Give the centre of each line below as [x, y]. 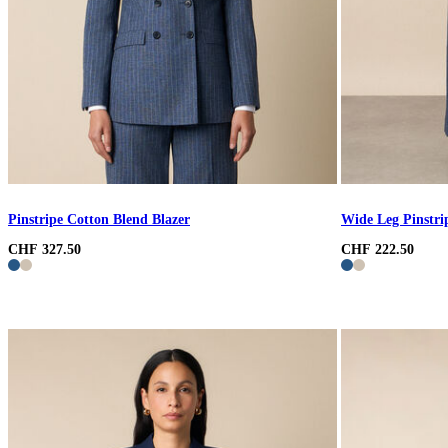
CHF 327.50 [44, 250]
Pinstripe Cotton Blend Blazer [99, 220]
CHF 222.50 [377, 250]
